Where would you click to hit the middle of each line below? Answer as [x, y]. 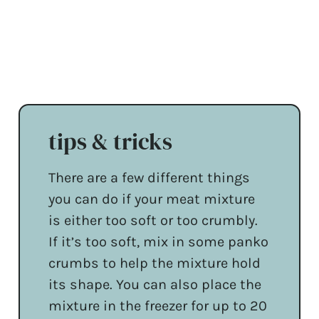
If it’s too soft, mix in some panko [159, 241]
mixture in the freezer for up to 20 [158, 305]
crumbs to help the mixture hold [155, 263]
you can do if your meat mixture [152, 199]
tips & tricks [111, 141]
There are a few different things [150, 177]
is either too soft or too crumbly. [153, 220]
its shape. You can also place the [155, 284]
